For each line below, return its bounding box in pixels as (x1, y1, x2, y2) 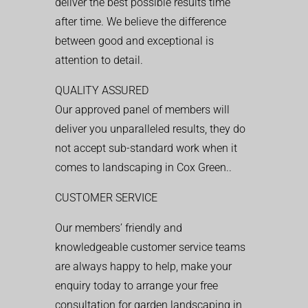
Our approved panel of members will (55, 102, 230, 116)
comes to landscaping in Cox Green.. (55, 160, 232, 174)
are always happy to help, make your (55, 259, 232, 273)
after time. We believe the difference (55, 14, 226, 28)
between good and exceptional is (55, 34, 214, 47)
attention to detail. (55, 53, 143, 67)
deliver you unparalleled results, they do (55, 122, 245, 135)
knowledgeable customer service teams (55, 240, 245, 254)
